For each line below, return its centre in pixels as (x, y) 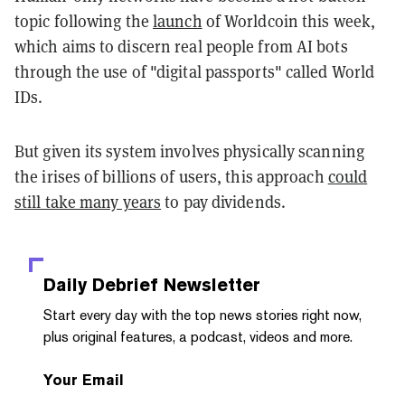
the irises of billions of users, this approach (171, 176)
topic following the (84, 20)
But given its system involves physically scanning (189, 151)
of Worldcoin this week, (289, 20)
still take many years (88, 201)
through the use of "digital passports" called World (195, 71)
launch (178, 20)
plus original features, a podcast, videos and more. (198, 336)
